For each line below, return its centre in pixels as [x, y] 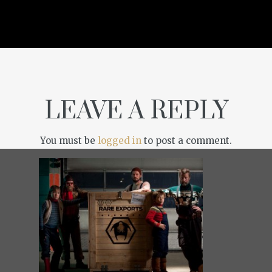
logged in [120, 141]
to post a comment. [187, 141]
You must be [69, 141]
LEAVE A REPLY [136, 111]
